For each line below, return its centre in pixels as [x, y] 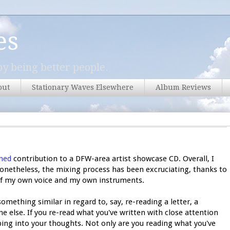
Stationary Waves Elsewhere [83, 88]
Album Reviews [183, 88]
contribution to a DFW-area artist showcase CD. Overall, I [113, 158]
